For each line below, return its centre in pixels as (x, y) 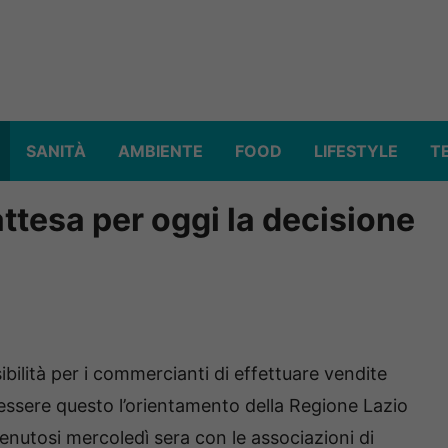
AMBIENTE (160, 151)
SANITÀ (56, 151)
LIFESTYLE (356, 151)
